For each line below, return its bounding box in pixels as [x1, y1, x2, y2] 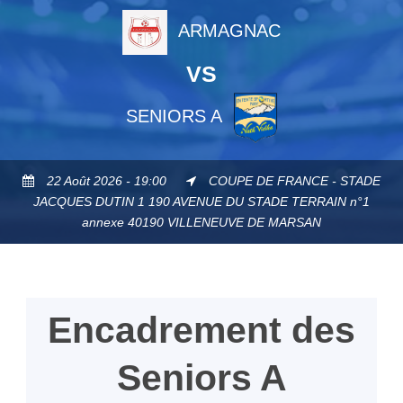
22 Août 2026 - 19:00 [47, 174, 166, 189]
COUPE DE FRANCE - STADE [209, 174, 381, 189]
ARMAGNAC [178, 21, 281, 41]
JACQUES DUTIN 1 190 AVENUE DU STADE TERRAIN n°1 [33, 194, 370, 210]
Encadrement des [48, 309, 355, 352]
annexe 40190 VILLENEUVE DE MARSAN [82, 215, 321, 230]
